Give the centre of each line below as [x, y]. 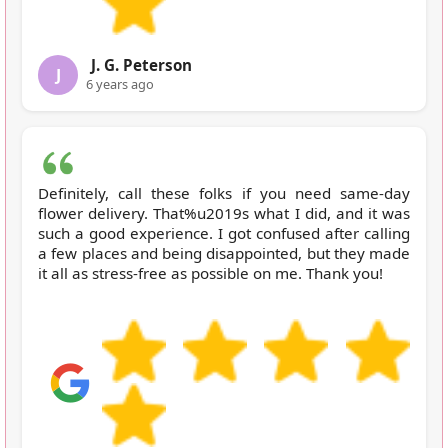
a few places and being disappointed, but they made [224, 252]
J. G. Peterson [141, 64]
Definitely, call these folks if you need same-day [224, 192]
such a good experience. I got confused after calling [224, 232]
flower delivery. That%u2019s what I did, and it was [224, 212]
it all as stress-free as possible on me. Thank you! [210, 272]
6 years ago [120, 83]
